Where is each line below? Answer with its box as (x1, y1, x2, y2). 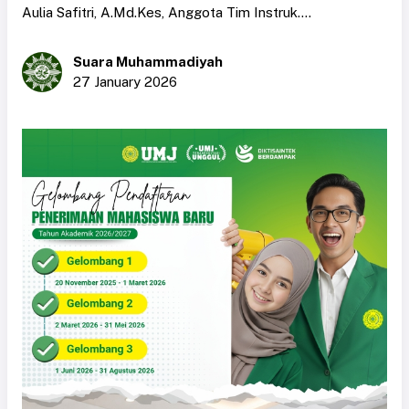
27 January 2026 (73, 73, 177, 89)
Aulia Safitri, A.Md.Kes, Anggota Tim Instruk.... (22, 4, 311, 20)
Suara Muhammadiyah (73, 53, 223, 69)
